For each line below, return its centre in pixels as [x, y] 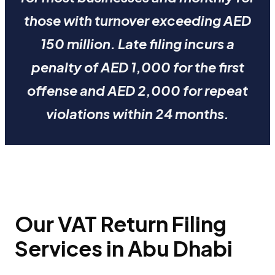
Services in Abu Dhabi [124, 248]
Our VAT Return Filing [121, 223]
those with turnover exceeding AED [137, 21]
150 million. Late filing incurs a [137, 44]
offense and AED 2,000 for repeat [137, 91]
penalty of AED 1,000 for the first [137, 67]
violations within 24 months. [137, 114]
